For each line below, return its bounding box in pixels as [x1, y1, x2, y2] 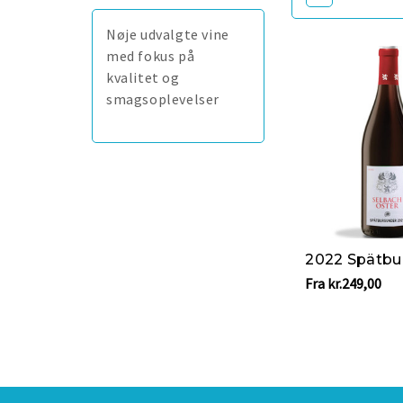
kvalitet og [106, 67, 180, 86]
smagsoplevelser [106, 89, 219, 108]
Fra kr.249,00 [305, 273, 382, 292]
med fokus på [106, 46, 195, 65]
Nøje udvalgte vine [106, 24, 229, 43]
